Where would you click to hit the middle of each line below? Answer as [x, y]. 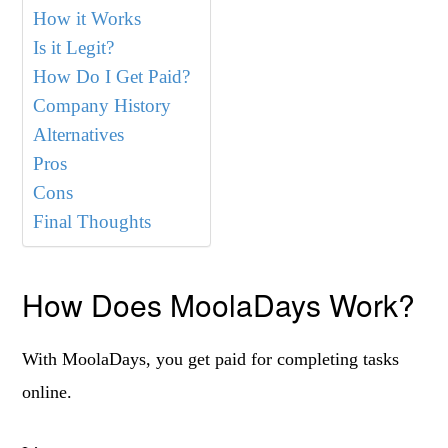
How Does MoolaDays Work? [219, 304]
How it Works [87, 18]
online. [47, 392]
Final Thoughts [92, 221]
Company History [102, 105]
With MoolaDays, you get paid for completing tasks [211, 359]
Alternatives [79, 134]
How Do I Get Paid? [112, 76]
